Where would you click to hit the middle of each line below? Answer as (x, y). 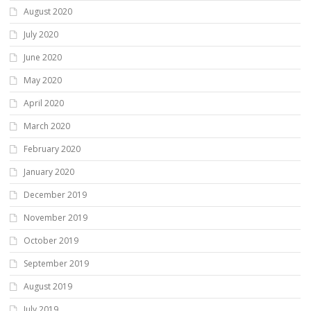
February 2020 (52, 149)
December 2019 (55, 195)
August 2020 (48, 12)
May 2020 (43, 81)
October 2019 (51, 241)
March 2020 (47, 126)
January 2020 (49, 172)
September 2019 (56, 264)
